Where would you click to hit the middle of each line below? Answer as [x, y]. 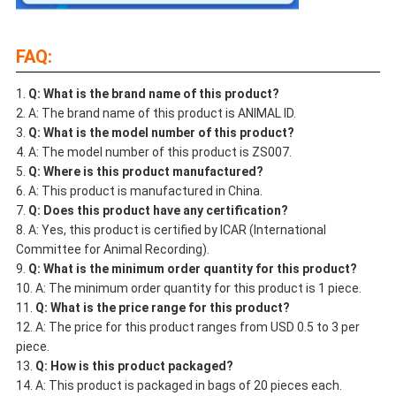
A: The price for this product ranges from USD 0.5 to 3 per [197, 327]
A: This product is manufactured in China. [145, 191]
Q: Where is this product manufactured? [145, 172]
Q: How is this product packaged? [134, 366]
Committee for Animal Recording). [112, 250]
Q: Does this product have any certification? [158, 211]
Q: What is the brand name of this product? [153, 94]
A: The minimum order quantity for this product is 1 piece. [198, 289]
